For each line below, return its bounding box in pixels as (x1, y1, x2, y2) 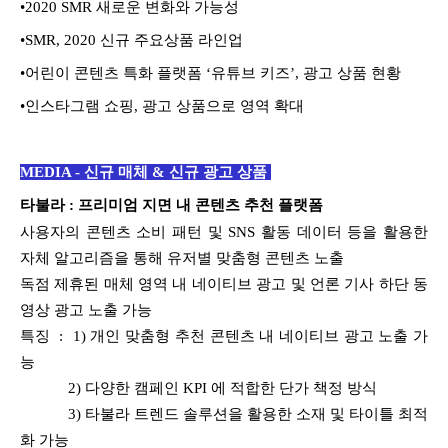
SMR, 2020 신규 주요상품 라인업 (25, 31, 243, 48)
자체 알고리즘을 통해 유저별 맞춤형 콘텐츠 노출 (20, 249, 344, 266)
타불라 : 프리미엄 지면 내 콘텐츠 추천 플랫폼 (20, 196, 327, 213)
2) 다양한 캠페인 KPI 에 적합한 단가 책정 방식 (20, 379, 377, 396)
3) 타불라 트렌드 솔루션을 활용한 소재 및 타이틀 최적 (20, 405, 428, 422)
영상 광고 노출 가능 (20, 301, 152, 318)
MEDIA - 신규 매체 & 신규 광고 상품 (20, 163, 271, 180)
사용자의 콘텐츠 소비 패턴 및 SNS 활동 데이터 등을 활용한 (20, 223, 428, 240)
